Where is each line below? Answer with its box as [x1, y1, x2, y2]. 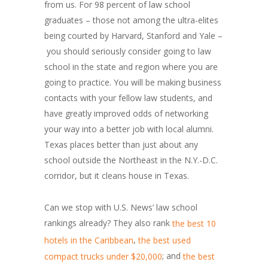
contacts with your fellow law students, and [44, 92, 212, 104]
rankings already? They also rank [44, 217, 172, 229]
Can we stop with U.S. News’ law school [44, 202, 197, 214]
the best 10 [172, 218, 216, 230]
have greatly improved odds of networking [44, 108, 208, 120]
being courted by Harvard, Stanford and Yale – [44, 30, 223, 42]
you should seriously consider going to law [44, 45, 211, 57]
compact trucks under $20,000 [44, 251, 162, 262]
